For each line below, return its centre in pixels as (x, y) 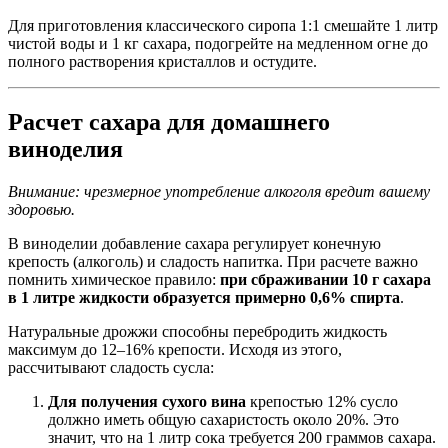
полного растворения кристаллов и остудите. (162, 62)
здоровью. (41, 210)
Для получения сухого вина (147, 402)
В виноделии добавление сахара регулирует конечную (194, 244)
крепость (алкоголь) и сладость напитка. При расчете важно (213, 262)
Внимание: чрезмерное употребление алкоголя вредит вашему (219, 192)
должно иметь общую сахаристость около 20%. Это (223, 420)
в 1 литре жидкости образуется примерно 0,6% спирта (204, 298)
